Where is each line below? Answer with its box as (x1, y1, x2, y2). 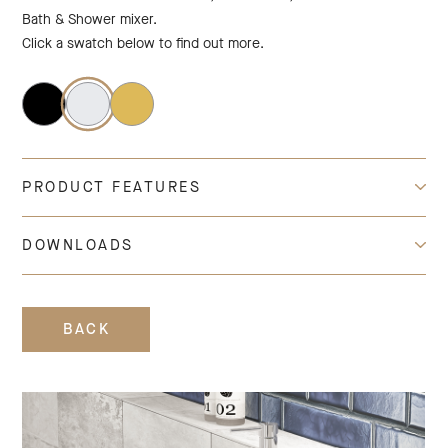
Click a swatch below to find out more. (22, 34, 265, 53)
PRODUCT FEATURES (22, 177, 202, 197)
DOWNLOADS (22, 235, 134, 255)
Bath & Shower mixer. (22, 10, 158, 29)
